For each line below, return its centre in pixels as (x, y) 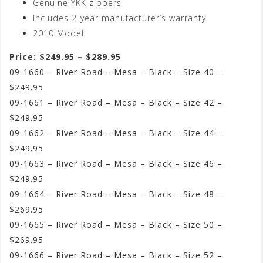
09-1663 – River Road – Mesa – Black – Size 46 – (116, 164)
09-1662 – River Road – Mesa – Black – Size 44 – (116, 133)
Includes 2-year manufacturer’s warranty (119, 18)
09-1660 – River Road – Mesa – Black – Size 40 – (116, 72)
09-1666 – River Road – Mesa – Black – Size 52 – (116, 255)
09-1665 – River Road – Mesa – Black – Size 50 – (116, 225)
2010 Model (58, 33)
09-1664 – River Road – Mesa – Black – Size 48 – (116, 194)
